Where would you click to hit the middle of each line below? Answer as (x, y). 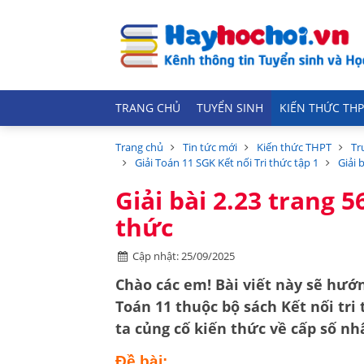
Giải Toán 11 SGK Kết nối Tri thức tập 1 (227, 162)
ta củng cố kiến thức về (203, 328)
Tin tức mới (210, 147)
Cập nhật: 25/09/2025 (184, 256)
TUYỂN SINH (230, 108)
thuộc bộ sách (226, 306)
